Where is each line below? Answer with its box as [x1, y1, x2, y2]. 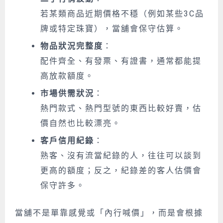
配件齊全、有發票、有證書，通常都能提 [40, 56, 202, 66]
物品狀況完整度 [40, 41, 103, 51]
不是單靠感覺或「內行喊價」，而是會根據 [33, 208, 203, 218]
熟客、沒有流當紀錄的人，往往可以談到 [40, 150, 202, 160]
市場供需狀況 [40, 88, 94, 98]
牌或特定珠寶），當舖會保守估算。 [40, 23, 184, 33]
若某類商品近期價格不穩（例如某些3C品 [40, 8, 204, 18]
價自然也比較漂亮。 [40, 118, 121, 128]
